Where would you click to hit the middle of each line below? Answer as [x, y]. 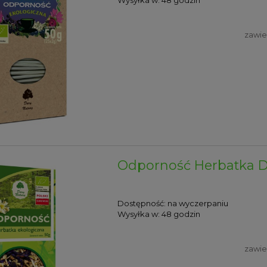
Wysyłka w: [139, 214]
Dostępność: [142, 204]
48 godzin [181, 214]
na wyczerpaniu [198, 204]
